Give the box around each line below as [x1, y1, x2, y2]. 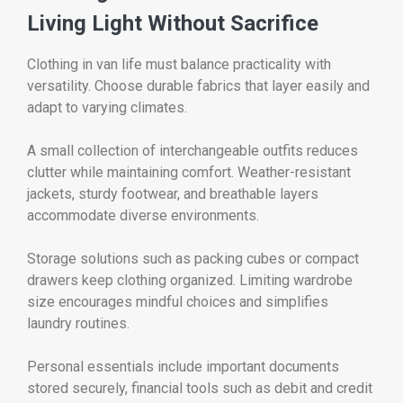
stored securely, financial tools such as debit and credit [27, 380, 372, 398]
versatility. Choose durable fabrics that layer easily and [27, 76, 370, 94]
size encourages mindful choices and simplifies [27, 293, 328, 311]
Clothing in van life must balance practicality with [27, 55, 331, 73]
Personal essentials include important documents [27, 358, 339, 376]
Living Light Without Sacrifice [27, 10, 318, 36]
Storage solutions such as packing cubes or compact [27, 250, 359, 268]
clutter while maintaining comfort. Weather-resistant [27, 163, 351, 181]
